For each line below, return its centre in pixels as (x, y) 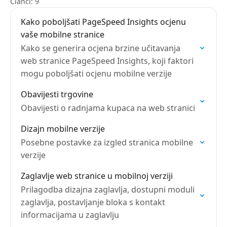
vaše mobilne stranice (63, 34)
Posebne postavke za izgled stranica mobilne (107, 142)
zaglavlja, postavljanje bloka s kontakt (93, 202)
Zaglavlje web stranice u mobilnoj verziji (97, 176)
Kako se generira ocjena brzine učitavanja (101, 48)
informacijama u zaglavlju (70, 215)
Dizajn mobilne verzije (63, 129)
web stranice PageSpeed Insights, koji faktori (107, 61)
